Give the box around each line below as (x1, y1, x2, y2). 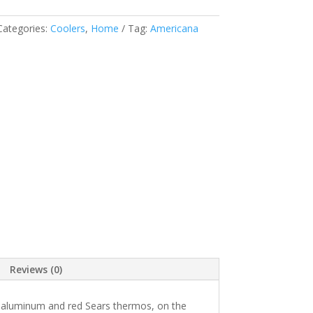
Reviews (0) (9, 262, 62, 276)
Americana (150, 22, 198, 35)
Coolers (50, 22, 85, 35)
